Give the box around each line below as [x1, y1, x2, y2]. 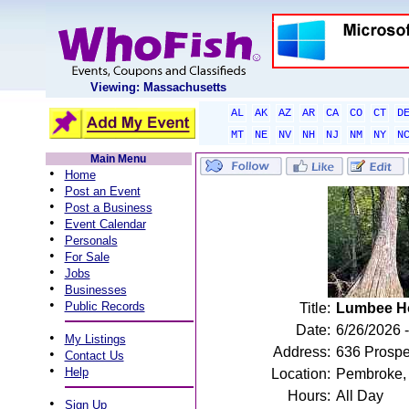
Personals [64, 234, 118, 247]
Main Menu [90, 152, 146, 165]
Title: [299, 300, 330, 316]
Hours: [287, 388, 330, 404]
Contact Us [64, 349, 124, 362]
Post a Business [64, 201, 152, 215]
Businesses [64, 283, 127, 297]
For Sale [64, 250, 110, 264]
